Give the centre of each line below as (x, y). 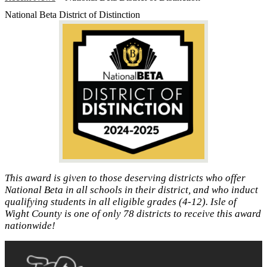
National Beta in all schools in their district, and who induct (131, 190)
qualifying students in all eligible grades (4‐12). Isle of (121, 202)
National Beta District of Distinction (72, 15)
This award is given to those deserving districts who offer (125, 178)
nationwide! (30, 226)
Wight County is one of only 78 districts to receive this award (133, 214)
